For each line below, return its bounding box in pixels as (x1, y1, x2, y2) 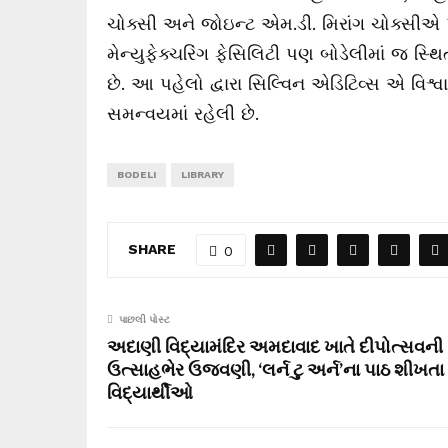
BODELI (117, 169, 156, 180)
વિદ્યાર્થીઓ (107, 380, 193, 404)
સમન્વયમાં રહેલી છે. (107, 103, 259, 124)
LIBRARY (181, 169, 224, 180)
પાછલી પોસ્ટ (119, 314, 170, 325)
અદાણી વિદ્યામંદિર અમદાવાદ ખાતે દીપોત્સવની (107, 334, 443, 358)
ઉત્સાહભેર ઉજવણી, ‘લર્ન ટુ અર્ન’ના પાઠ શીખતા (107, 357, 444, 381)
